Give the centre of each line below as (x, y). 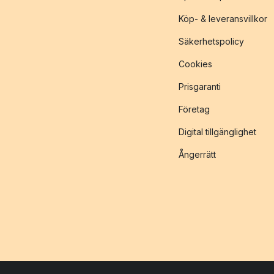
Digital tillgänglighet (217, 132)
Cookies (195, 64)
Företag (194, 109)
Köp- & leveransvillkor (223, 19)
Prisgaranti (200, 87)
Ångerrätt (197, 154)
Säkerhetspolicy (211, 41)
